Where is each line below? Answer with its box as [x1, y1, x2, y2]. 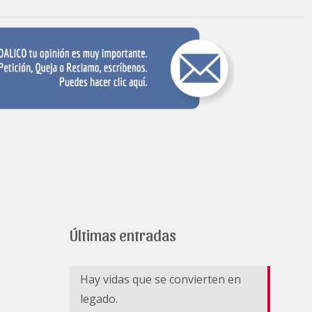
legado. [80, 290, 120, 306]
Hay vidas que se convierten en [80, 271, 241, 287]
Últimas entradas [70, 225, 176, 244]
